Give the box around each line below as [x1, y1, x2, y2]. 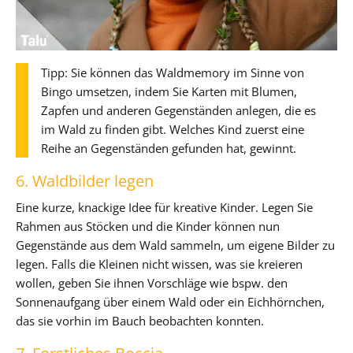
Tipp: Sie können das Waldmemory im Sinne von [41, 64, 304, 80]
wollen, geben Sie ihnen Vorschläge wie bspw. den [16, 274, 288, 291]
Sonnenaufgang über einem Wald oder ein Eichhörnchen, [16, 293, 325, 310]
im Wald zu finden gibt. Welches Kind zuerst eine [41, 121, 304, 137]
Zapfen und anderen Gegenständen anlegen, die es [41, 102, 316, 118]
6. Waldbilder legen [16, 169, 154, 191]
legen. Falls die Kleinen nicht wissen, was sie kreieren [16, 255, 303, 272]
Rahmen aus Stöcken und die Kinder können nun [16, 217, 280, 234]
